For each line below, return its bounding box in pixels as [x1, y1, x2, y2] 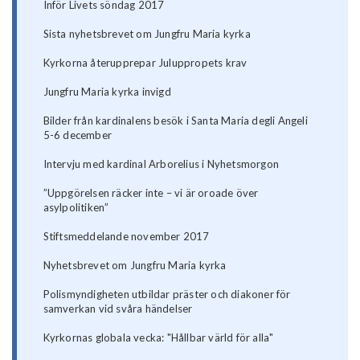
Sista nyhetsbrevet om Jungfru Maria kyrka [43, 27, 251, 41]
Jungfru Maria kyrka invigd [43, 85, 171, 99]
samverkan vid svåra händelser [43, 302, 193, 316]
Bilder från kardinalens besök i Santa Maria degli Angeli [43, 114, 308, 128]
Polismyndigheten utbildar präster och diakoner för [43, 288, 291, 301]
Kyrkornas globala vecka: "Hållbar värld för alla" [43, 331, 274, 345]
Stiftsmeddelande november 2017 [43, 230, 210, 243]
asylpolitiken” [43, 201, 109, 215]
